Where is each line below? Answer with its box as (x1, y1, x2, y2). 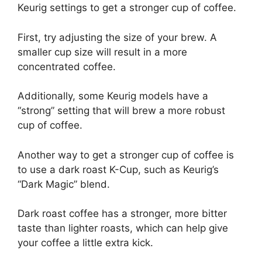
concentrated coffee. (18, 60, 116, 73)
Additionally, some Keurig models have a (18, 90, 208, 102)
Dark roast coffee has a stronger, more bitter (18, 208, 227, 220)
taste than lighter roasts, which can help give (18, 222, 228, 235)
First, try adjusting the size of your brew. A (18, 31, 217, 43)
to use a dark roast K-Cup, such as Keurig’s (18, 163, 219, 175)
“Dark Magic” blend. (18, 178, 110, 190)
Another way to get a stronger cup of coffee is (18, 149, 234, 161)
